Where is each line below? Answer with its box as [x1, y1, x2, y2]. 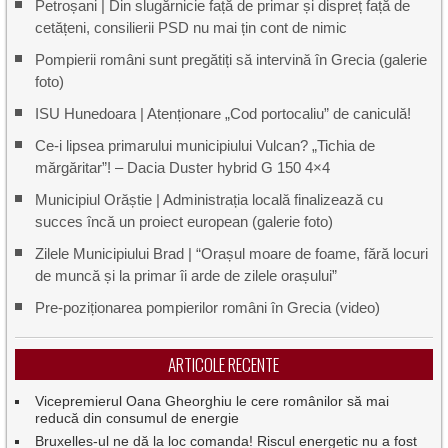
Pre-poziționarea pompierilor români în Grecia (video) [35, 299, 381, 317]
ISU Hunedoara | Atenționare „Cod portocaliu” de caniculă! [35, 105, 412, 123]
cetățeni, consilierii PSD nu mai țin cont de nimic [35, 19, 348, 37]
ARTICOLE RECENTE [168, 352, 280, 378]
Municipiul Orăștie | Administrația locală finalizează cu [35, 191, 384, 209]
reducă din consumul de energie [35, 410, 240, 427]
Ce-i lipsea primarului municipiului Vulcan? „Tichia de [35, 137, 376, 155]
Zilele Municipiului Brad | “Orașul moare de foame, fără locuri [35, 245, 429, 263]
